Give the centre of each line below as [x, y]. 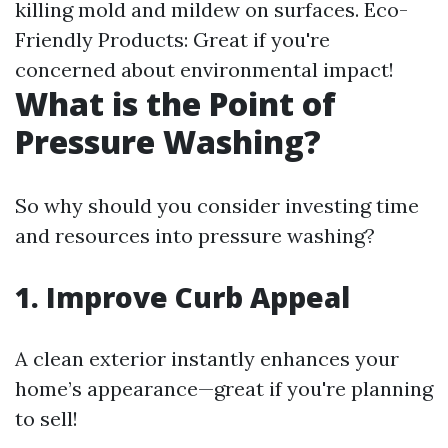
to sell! [46, 418]
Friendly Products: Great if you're [172, 39]
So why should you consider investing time [217, 205]
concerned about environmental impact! [204, 69]
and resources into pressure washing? [195, 235]
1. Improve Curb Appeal [182, 297]
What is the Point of [175, 103]
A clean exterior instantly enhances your [207, 358]
